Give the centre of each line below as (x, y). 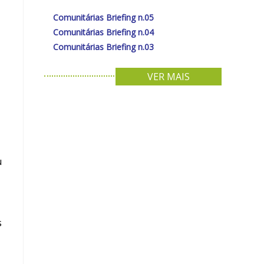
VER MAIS (169, 76)
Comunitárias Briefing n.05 (103, 17)
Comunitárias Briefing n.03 (103, 47)
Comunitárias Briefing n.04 (103, 32)
